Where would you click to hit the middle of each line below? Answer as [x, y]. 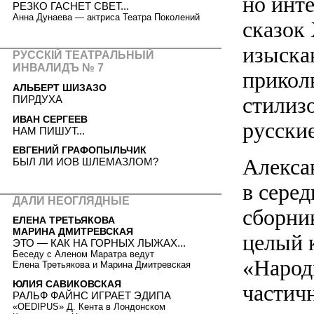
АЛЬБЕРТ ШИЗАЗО [60, 87]
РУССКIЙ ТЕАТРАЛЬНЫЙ [83, 55]
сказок [277, 29]
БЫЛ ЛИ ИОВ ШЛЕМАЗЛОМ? [86, 162]
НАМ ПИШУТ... [49, 130]
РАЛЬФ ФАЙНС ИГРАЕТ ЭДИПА [92, 295]
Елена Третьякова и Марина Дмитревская [102, 265]
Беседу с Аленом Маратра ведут [83, 254]
